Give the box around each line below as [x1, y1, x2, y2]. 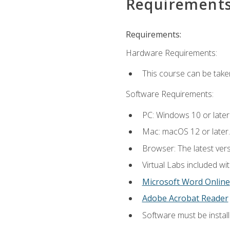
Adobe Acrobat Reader [142, 193, 228, 204]
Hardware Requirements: [125, 47, 217, 59]
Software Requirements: [125, 88, 214, 100]
